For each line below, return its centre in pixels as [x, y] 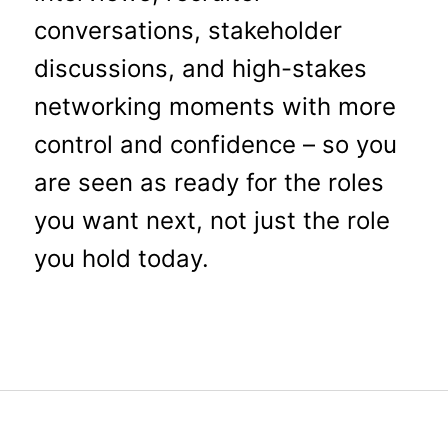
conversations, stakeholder [187, 30]
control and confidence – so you [215, 144]
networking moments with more [214, 106]
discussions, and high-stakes [200, 68]
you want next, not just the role [211, 220]
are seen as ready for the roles [208, 182]
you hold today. [121, 258]
